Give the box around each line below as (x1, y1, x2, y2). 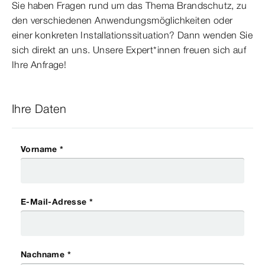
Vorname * (21, 144, 64, 155)
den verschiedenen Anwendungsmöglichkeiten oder (12, 14, 233, 27)
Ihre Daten (12, 101, 66, 117)
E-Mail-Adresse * (21, 196, 93, 208)
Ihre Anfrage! (12, 59, 67, 71)
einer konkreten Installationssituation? (12, 29, 177, 41)
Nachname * (21, 249, 71, 260)
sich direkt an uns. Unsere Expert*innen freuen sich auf (12, 44, 246, 56)
